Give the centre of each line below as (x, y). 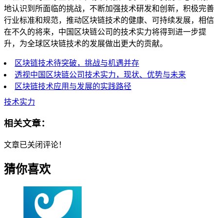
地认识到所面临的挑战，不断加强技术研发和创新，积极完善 (109, 8)
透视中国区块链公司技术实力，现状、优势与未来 (100, 74)
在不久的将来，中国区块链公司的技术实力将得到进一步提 (105, 32)
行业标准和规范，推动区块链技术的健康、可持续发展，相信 (109, 20)
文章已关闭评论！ (35, 145)
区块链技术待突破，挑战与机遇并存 (77, 63)
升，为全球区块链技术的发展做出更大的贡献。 (86, 43)
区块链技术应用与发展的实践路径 (73, 86)
